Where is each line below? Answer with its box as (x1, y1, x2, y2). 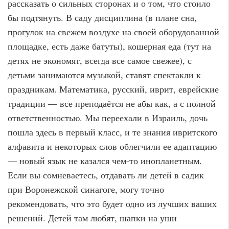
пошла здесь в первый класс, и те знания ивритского (8, 126, 217, 139)
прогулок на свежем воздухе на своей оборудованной (8, 26, 219, 38)
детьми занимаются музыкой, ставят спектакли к (8, 68, 201, 81)
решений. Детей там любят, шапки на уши (8, 212, 177, 224)
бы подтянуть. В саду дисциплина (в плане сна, (8, 11, 197, 24)
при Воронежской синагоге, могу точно (8, 183, 164, 196)
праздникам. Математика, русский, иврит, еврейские (8, 83, 219, 96)
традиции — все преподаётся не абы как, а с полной (8, 97, 216, 110)
